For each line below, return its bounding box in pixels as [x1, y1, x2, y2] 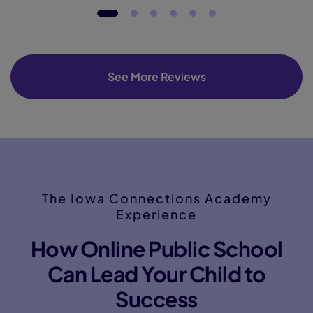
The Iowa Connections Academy [41, 190, 272, 206]
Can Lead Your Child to [47, 261, 266, 287]
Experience [116, 206, 197, 222]
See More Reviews [107, 69, 206, 84]
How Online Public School [30, 235, 283, 262]
